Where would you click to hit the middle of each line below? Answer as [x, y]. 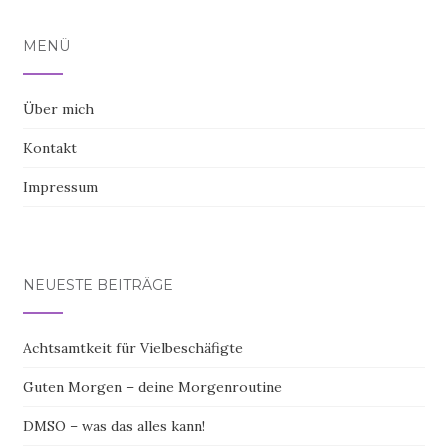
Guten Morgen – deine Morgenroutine [152, 387]
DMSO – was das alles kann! [114, 426]
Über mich [58, 109]
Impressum [60, 187]
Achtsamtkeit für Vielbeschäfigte [133, 348]
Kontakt [50, 148]
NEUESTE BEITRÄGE [98, 285]
